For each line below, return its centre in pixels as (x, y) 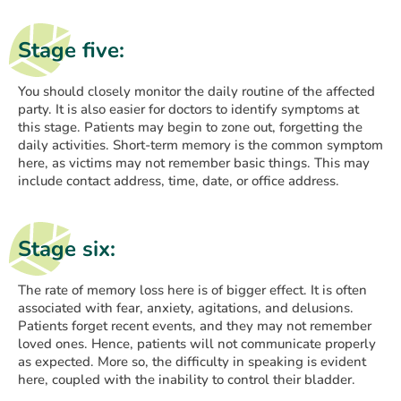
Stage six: (67, 249)
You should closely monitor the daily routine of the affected (196, 92)
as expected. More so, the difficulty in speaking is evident (192, 362)
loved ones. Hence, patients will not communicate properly (197, 344)
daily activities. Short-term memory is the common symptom (200, 145)
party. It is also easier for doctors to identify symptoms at (188, 110)
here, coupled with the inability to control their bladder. (187, 380)
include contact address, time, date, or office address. (179, 181)
